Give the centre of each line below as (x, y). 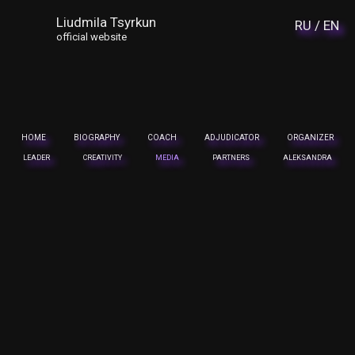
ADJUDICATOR (231, 138)
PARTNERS (231, 158)
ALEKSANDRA (307, 158)
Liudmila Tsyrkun (107, 22)
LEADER (37, 158)
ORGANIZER (310, 138)
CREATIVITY (103, 158)
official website (92, 37)
